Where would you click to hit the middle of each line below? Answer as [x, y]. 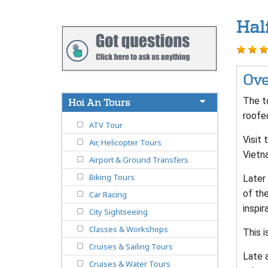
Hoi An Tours [99, 103]
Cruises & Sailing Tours [131, 247]
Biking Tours [112, 177]
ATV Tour [106, 125]
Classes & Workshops [129, 229]
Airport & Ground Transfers [139, 160]
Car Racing [108, 195]
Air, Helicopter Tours [125, 143]
